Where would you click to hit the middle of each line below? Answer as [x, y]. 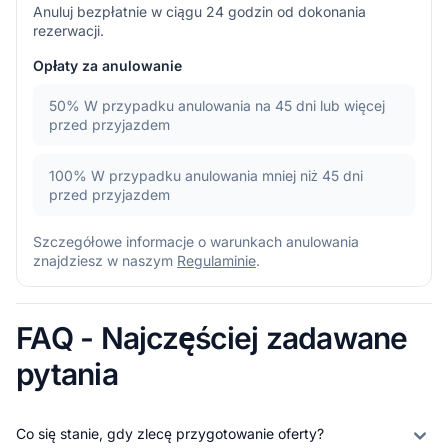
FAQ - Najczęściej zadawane [212, 337]
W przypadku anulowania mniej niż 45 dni [227, 175]
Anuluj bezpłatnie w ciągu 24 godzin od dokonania [199, 11]
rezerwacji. [68, 30]
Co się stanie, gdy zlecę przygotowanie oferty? [170, 433]
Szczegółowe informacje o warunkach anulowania [196, 241]
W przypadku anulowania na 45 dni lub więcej [234, 105]
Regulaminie [216, 260]
